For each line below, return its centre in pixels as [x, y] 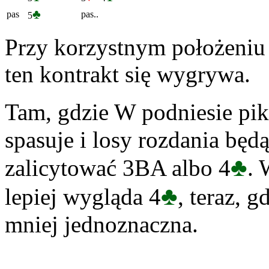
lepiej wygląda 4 [83, 197]
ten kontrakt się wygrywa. [128, 74]
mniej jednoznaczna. [101, 225]
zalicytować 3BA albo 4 [118, 168]
